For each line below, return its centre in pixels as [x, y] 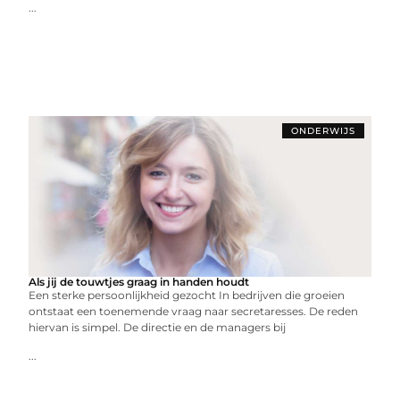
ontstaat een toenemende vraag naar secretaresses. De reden [194, 311]
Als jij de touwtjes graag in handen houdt [139, 282]
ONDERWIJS [323, 131]
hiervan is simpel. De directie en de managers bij [158, 327]
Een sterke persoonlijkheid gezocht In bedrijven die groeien [187, 295]
